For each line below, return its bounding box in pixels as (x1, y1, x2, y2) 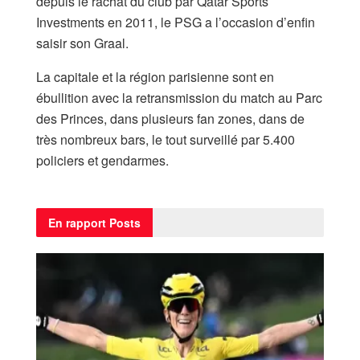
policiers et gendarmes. (36, 151, 169, 170)
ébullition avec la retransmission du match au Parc (36, 88, 322, 108)
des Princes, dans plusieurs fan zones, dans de (36, 109, 305, 129)
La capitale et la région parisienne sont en (36, 67, 274, 87)
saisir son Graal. (36, 34, 129, 53)
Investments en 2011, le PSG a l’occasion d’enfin (36, 13, 315, 32)
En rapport (48, 215, 106, 231)
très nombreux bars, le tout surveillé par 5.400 (36, 130, 295, 149)
